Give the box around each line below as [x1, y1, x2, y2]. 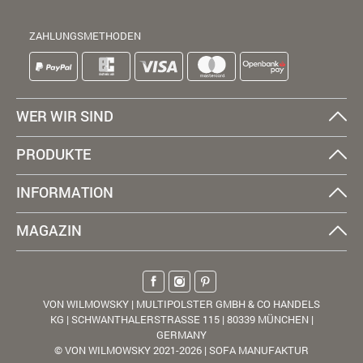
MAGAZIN [16, 220, 82, 240]
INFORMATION [16, 181, 113, 202]
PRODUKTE [16, 143, 91, 164]
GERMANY [156, 327, 207, 342]
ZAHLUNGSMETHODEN [29, 28, 141, 43]
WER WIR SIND [16, 105, 113, 126]
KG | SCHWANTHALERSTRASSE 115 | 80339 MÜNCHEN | [49, 311, 314, 327]
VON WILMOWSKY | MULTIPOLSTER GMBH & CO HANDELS [43, 296, 320, 311]
